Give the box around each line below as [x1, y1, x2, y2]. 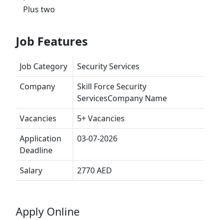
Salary [20, 165, 42, 176]
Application [20, 133, 61, 144]
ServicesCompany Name [77, 93, 167, 104]
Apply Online [16, 204, 80, 219]
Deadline [20, 145, 53, 156]
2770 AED [77, 165, 112, 176]
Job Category [20, 61, 67, 72]
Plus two [23, 4, 55, 15]
